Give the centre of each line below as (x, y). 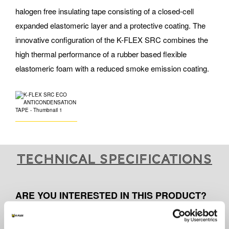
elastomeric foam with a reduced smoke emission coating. (112, 68)
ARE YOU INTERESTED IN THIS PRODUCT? (111, 196)
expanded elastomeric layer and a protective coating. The (110, 26)
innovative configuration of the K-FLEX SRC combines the (112, 40)
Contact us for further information (74, 219)
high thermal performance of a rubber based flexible (101, 54)
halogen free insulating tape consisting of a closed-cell (105, 11)
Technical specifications (114, 159)
